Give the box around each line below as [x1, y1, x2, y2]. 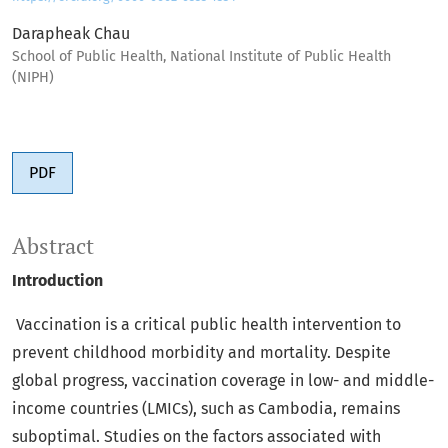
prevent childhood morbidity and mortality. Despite [12, 343, 391, 363]
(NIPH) [12, 69, 54, 87]
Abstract [12, 232, 94, 261]
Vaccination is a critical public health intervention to [16, 315, 401, 335]
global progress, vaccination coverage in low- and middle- [12, 371, 434, 391]
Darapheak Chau [12, 24, 130, 44]
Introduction [12, 271, 103, 291]
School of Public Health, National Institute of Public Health [12, 48, 391, 66]
